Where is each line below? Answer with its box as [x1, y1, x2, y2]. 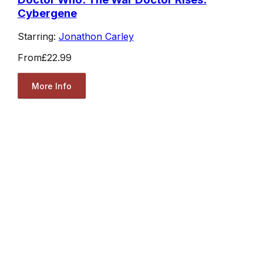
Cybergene [17, 6, 77, 20]
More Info [31, 80, 72, 91]
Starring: [17, 31, 59, 43]
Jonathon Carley [58, 31, 134, 43]
